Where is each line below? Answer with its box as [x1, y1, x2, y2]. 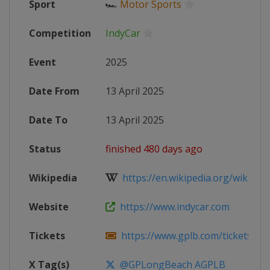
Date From [29, 84, 80, 98]
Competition [29, 27, 91, 40]
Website [29, 200, 69, 213]
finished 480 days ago [105, 142, 202, 155]
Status [29, 142, 61, 155]
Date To [29, 113, 67, 127]
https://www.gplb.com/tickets [116, 229, 252, 242]
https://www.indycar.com [115, 200, 230, 213]
